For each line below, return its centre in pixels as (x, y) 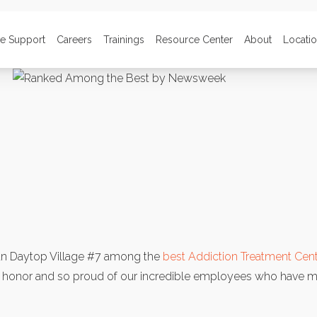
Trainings (124, 39)
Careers (74, 39)
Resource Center (194, 39)
